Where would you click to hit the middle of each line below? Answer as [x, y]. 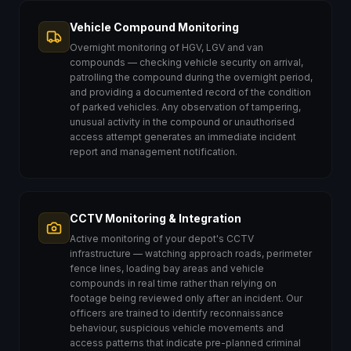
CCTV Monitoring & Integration [156, 218]
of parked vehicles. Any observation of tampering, [185, 107]
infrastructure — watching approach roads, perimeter [191, 253]
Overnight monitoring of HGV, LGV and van [166, 47]
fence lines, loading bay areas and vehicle [167, 268]
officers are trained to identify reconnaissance [177, 313]
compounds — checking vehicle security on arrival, [186, 62]
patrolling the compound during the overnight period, [191, 77]
